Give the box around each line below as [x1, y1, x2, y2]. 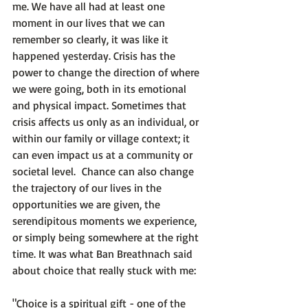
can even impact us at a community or [12, 148, 195, 162]
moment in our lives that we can [12, 16, 168, 30]
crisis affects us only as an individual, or [12, 115, 201, 129]
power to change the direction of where [12, 65, 202, 80]
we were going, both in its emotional [12, 82, 189, 96]
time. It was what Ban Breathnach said [12, 247, 195, 261]
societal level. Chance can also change [12, 164, 197, 179]
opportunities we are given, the [12, 197, 163, 212]
